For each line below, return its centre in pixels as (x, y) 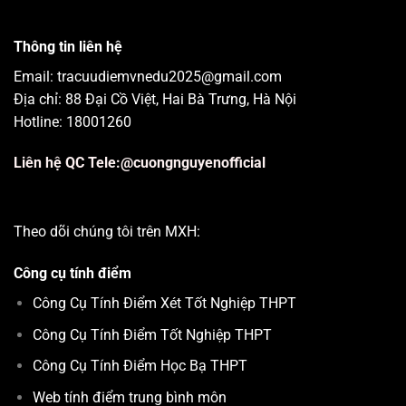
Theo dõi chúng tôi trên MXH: (109, 232)
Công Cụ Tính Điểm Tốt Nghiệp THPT (152, 334)
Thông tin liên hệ (68, 46)
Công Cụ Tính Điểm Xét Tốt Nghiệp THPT (164, 303)
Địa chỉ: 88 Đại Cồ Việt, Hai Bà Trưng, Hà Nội (155, 99)
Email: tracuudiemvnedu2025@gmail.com (148, 76)
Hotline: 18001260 (72, 121)
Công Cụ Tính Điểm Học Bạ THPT (140, 366)
